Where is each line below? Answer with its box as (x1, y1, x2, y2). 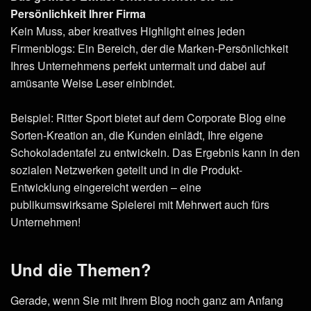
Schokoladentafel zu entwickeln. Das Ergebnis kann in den (10, 144, 300, 160)
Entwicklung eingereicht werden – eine (10, 178, 201, 195)
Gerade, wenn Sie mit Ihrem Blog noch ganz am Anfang (10, 292, 283, 308)
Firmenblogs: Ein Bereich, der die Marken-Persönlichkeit (10, 40, 288, 56)
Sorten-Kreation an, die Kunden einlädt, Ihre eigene (10, 126, 263, 143)
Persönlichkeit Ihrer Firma (10, 5, 146, 22)
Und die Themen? (10, 257, 151, 281)
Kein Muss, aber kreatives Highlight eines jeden (10, 22, 245, 39)
